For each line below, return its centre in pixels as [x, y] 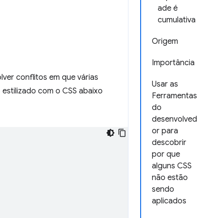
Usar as [165, 84]
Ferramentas [174, 96]
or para [165, 131]
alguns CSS [172, 166]
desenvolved [174, 119]
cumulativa [177, 20]
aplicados [169, 201]
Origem [165, 41]
